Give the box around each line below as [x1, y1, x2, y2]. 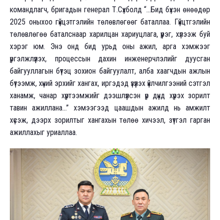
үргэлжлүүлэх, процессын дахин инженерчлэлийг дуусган [10, 54, 210, 63]
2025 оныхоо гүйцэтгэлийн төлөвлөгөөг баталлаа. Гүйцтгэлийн [10, 17, 210, 27]
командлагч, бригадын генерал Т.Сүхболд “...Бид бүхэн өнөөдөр [10, 4, 210, 14]
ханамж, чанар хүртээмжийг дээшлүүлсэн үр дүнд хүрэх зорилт [10, 90, 210, 100]
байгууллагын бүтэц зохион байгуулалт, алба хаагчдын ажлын [10, 66, 210, 76]
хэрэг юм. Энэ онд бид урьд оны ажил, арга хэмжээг [10, 41, 210, 51]
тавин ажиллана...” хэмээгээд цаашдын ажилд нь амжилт [10, 103, 210, 112]
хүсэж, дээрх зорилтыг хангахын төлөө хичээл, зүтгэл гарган [10, 115, 210, 125]
